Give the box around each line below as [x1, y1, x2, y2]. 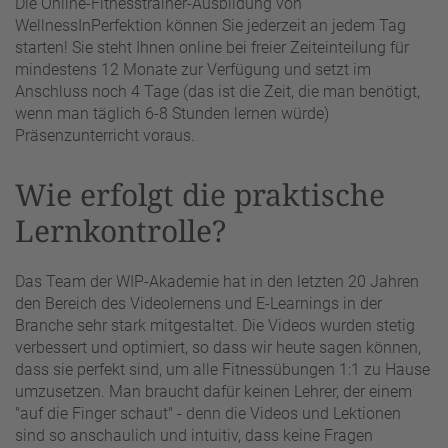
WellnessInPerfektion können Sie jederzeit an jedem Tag [15, 15, 406, 35]
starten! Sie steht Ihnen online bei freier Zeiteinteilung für [15, 37, 409, 57]
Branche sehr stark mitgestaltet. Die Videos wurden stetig [15, 316, 415, 336]
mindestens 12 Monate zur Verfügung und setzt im [15, 59, 371, 79]
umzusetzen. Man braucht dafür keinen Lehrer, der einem [15, 382, 412, 402]
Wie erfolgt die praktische [15, 173, 385, 215]
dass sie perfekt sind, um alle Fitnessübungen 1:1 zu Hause [15, 360, 430, 380]
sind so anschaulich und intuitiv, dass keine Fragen [15, 426, 373, 446]
